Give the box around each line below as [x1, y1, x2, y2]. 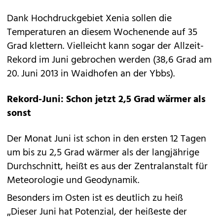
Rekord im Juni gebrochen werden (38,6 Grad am [7, 52, 212, 68]
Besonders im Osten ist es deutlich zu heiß [7, 190, 183, 206]
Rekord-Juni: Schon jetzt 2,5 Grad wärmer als [7, 92, 206, 108]
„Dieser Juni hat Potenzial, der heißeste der [7, 204, 187, 220]
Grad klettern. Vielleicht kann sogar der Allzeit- [7, 38, 204, 54]
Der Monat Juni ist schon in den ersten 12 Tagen [7, 131, 206, 147]
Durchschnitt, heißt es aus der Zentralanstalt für [7, 159, 208, 175]
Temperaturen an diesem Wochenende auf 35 [7, 25, 197, 40]
